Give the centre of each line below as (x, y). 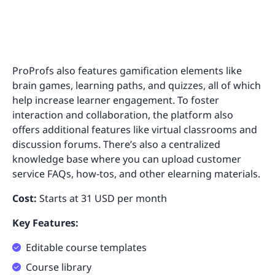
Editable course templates (86, 247)
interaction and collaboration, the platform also (123, 114)
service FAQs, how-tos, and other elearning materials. (136, 173)
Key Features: (45, 223)
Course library (59, 267)
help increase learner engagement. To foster (116, 100)
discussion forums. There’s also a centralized (116, 144)
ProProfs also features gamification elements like (127, 70)
